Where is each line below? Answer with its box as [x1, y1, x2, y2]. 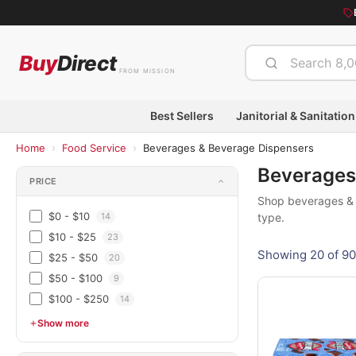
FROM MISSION [118, 67, 176, 75]
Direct [56, 50, 117, 75]
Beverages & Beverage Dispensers [143, 141, 314, 154]
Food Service [62, 141, 126, 154]
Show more [37, 317, 89, 329]
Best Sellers [150, 108, 214, 122]
